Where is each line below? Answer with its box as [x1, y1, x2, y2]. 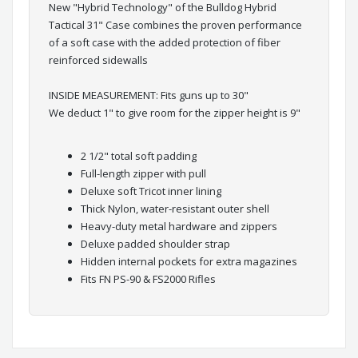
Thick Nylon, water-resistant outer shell [81, 201, 269, 217]
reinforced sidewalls [49, 53, 148, 68]
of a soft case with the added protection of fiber [49, 35, 280, 50]
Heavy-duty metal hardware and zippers [81, 219, 277, 234]
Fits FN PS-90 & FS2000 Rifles [81, 272, 216, 287]
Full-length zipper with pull [81, 166, 206, 181]
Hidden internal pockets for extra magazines [81, 254, 297, 269]
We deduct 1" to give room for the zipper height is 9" [49, 105, 300, 121]
